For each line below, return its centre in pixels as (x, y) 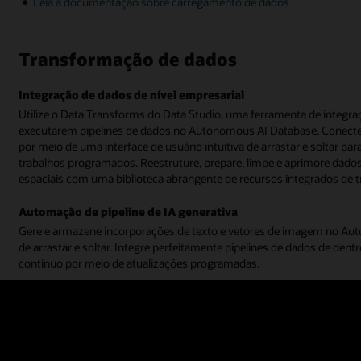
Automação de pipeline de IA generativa (129, 212)
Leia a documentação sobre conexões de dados (150, 315)
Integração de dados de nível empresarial (132, 94)
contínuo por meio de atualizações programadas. (139, 263)
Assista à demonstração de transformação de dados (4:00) (179, 292)
